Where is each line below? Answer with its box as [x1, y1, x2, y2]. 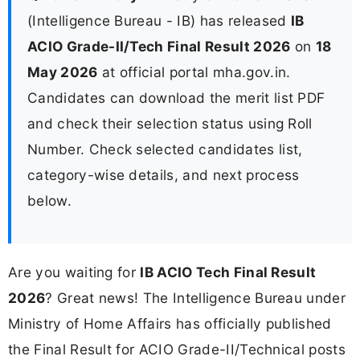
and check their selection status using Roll [27, 114, 313, 132]
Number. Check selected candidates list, [27, 140, 303, 157]
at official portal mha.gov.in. [97, 63, 291, 80]
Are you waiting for [8, 264, 141, 281]
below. [27, 191, 72, 209]
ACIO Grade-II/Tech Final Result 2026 [27, 37, 291, 55]
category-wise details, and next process [27, 166, 300, 183]
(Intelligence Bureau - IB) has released [27, 11, 291, 29]
